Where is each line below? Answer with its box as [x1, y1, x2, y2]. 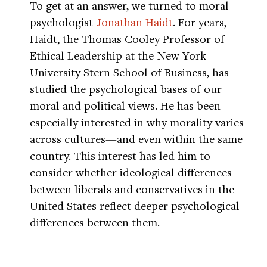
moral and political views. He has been [30, 98, 221, 113]
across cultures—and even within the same [30, 131, 243, 146]
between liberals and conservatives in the [30, 181, 234, 196]
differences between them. [30, 215, 160, 229]
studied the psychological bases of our [30, 81, 222, 96]
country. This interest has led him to [30, 148, 210, 163]
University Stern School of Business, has [30, 64, 229, 79]
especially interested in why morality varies [30, 114, 244, 129]
